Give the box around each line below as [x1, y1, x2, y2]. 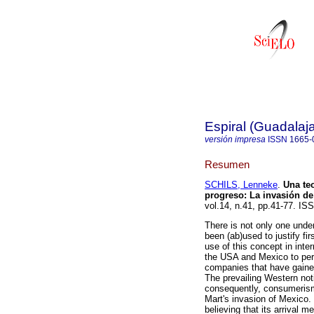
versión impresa [205, 135, 266, 144]
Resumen [205, 158, 250, 170]
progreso [205, 190, 244, 201]
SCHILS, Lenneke [205, 179, 278, 191]
